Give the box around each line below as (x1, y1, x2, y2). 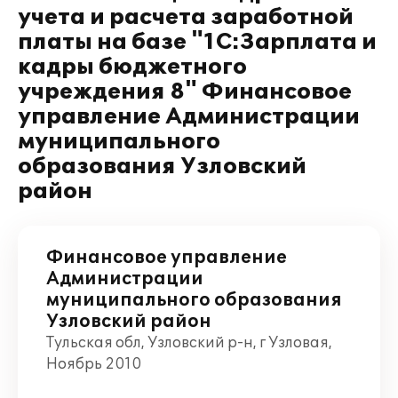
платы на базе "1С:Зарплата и (18, 29, 377, 55)
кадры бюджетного (18, 54, 247, 80)
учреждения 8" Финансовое (18, 79, 352, 105)
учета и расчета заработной (18, 4, 354, 30)
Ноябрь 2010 (46, 355, 141, 373)
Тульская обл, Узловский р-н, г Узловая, (46, 334, 332, 352)
